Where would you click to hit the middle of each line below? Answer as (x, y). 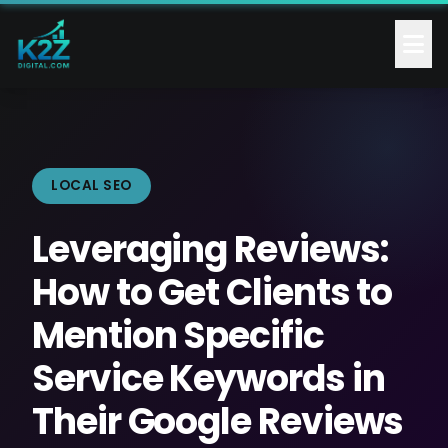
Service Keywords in (208, 378)
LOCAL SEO (91, 185)
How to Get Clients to (212, 292)
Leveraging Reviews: (210, 249)
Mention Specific (178, 335)
